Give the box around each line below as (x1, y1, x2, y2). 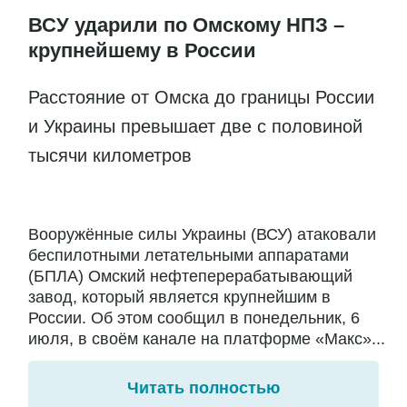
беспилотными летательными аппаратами (28, 245, 349, 264)
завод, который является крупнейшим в (28, 287, 331, 306)
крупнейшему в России (28, 38, 256, 62)
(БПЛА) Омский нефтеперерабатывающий (28, 266, 352, 285)
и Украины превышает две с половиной (28, 115, 362, 136)
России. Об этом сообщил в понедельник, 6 (28, 308, 360, 327)
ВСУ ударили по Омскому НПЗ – (28, 13, 344, 36)
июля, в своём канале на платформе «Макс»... (28, 329, 385, 348)
